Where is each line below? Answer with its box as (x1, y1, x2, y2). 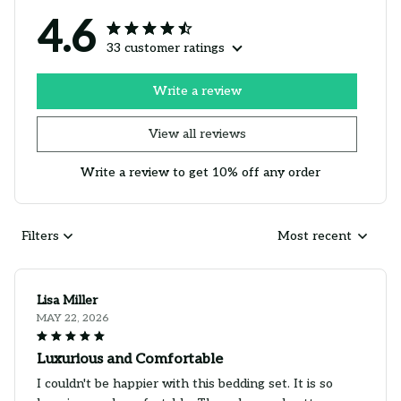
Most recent (277, 228, 352, 244)
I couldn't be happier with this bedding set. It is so (37, 375, 333, 391)
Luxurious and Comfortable (37, 350, 223, 368)
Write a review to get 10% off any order (81, 164, 320, 180)
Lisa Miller (37, 292, 98, 308)
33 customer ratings (107, 39, 225, 55)
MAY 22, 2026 (37, 311, 109, 325)
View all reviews (148, 126, 246, 142)
